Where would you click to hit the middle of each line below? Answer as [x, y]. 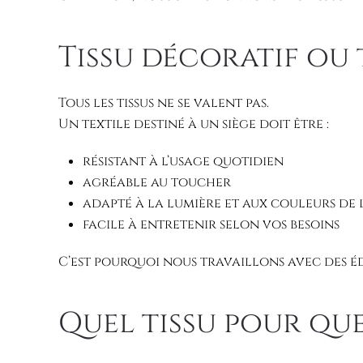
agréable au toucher [157, 183]
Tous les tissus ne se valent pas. [164, 103]
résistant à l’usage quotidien [183, 162]
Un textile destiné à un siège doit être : [194, 124]
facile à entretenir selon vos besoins [211, 225]
